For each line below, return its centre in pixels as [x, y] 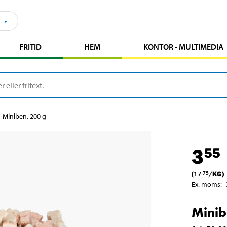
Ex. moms [206, 184]
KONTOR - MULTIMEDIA [183, 46]
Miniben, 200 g [24, 116]
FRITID [31, 46]
